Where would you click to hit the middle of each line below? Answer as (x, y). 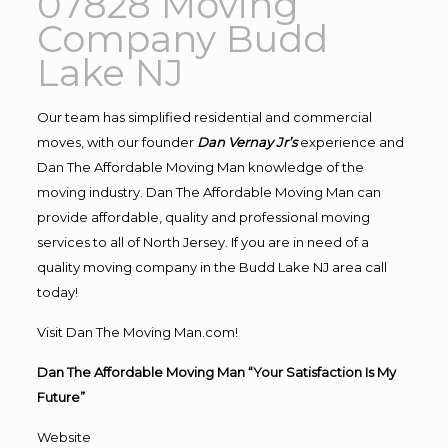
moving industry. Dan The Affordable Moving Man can (208, 191)
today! (57, 291)
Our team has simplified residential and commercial (204, 116)
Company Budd (182, 38)
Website (63, 436)
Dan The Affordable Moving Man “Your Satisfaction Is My (216, 371)
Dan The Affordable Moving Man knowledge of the (200, 166)
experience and (351, 141)
